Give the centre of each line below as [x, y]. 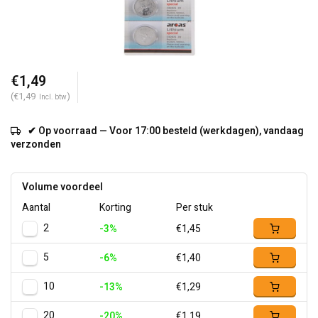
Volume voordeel [62, 187]
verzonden [36, 144]
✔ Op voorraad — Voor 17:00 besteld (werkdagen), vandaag [166, 131]
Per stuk [195, 208]
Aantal [36, 208]
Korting [115, 208]
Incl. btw [53, 97]
